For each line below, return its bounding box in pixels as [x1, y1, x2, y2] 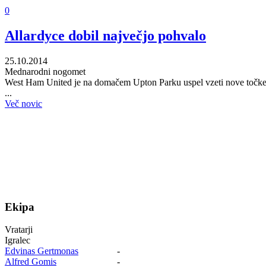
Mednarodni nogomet [5, 66, 85, 77]
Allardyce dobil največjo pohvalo [5, 28, 206, 44]
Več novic [5, 99, 42, 109]
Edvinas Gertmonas [5, 246, 78, 256]
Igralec [5, 235, 30, 246]
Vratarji [5, 224, 33, 235]
